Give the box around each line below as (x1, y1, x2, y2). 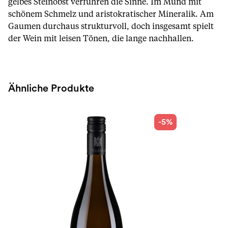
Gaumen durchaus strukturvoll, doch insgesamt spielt (8, 22, 214, 31)
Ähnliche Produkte (8, 83, 94, 94)
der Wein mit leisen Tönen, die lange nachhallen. (8, 35, 194, 43)
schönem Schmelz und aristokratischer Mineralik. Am (8, 10, 214, 18)
